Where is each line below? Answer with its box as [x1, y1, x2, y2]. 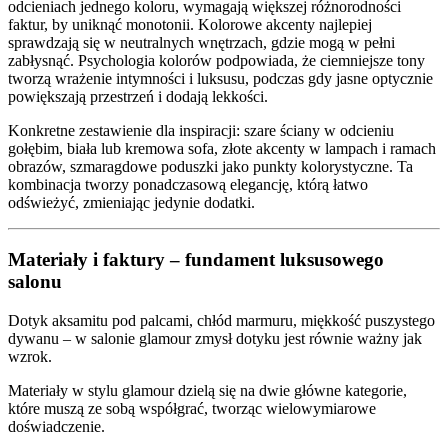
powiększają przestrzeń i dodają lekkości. [8, 88, 268, 106]
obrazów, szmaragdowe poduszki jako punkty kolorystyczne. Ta [8, 158, 413, 176]
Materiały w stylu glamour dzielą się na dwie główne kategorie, [8, 381, 407, 399]
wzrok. [8, 347, 52, 365]
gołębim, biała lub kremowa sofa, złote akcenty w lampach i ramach [8, 140, 436, 158]
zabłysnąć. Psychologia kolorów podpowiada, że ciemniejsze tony [8, 52, 425, 70]
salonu [8, 270, 62, 292]
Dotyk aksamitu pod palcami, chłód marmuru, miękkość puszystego [8, 311, 435, 329]
